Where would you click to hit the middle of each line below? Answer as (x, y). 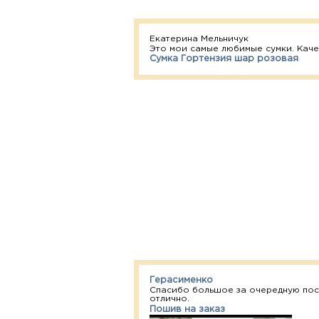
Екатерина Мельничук (199, 38)
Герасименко (182, 280)
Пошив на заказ (188, 309)
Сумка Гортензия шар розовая (224, 58)
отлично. (170, 298)
